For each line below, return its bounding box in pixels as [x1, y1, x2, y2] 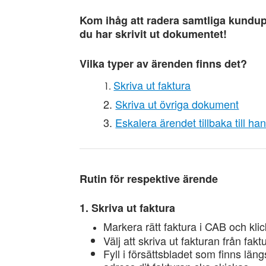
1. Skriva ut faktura [80, 200, 176, 216]
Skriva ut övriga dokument [115, 96, 239, 112]
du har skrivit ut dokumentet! [80, 26, 230, 42]
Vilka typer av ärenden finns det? [80, 56, 248, 71]
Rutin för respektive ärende [80, 171, 218, 186]
